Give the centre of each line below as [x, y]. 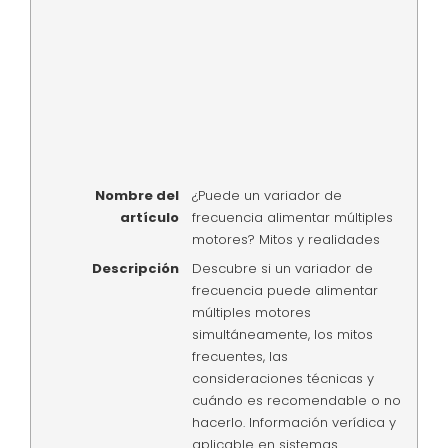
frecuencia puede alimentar [284, 291]
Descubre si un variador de [282, 269]
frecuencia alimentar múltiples [292, 217]
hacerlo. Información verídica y [293, 423]
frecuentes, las [239, 357]
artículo [149, 217]
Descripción [135, 269]
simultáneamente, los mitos [282, 335]
